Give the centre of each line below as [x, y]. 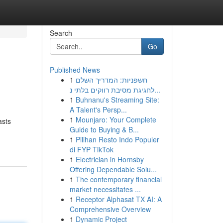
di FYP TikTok [91, 149]
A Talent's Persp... [98, 110]
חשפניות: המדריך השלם [111, 80]
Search [61, 33]
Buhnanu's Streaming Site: [117, 100]
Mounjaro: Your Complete [116, 119]
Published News [75, 70]
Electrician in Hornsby [110, 159]
